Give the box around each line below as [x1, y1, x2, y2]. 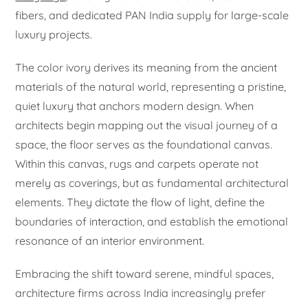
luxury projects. [15, 27, 93, 41]
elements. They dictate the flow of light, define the [15, 195, 265, 209]
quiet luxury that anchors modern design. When [15, 98, 254, 113]
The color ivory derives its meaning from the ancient [15, 60, 278, 74]
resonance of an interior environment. [15, 233, 205, 247]
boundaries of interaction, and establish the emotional [15, 214, 289, 228]
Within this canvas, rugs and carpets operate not [15, 156, 259, 170]
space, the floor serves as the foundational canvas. [15, 137, 273, 151]
